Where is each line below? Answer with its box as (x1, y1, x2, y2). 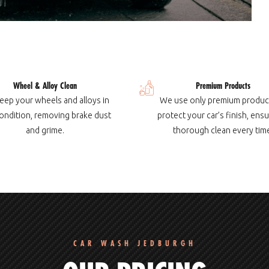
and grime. (26, 125, 65, 135)
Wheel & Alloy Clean (13, 79, 77, 92)
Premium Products (196, 79, 250, 92)
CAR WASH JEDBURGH (73, 238, 196, 249)
